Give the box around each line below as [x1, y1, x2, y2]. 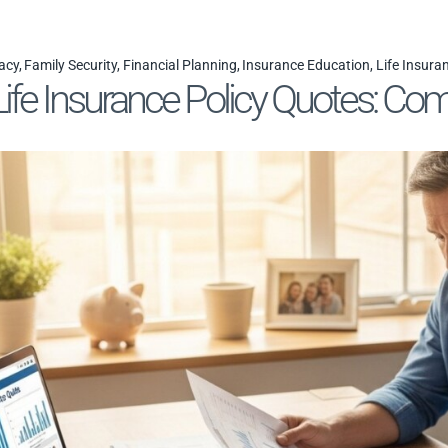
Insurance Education [242, 57, 371, 73]
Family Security [24, 57, 118, 73]
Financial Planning [122, 57, 237, 73]
